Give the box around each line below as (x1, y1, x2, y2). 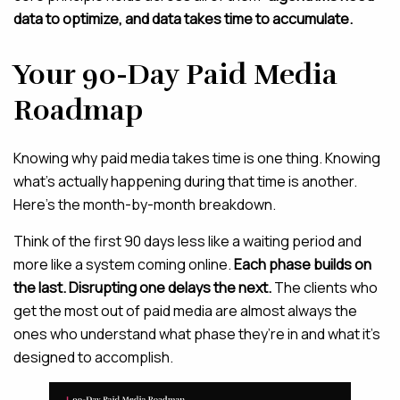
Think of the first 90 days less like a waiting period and (13, 231, 362, 251)
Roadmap (13, 93, 143, 128)
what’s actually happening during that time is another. (13, 171, 357, 191)
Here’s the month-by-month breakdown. (13, 195, 276, 214)
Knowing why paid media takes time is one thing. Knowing (13, 148, 380, 168)
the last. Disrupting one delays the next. (13, 278, 271, 297)
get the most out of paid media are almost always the (13, 301, 357, 321)
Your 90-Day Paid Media (13, 57, 337, 92)
